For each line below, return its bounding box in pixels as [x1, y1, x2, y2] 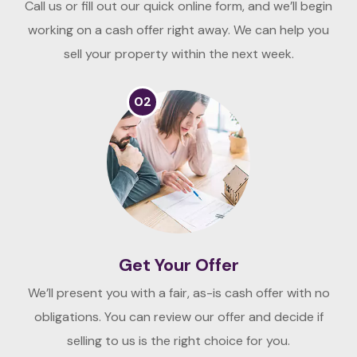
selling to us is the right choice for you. [67, 331, 290, 349]
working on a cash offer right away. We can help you [28, 21, 329, 38]
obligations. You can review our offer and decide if [33, 308, 324, 325]
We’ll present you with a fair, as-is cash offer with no [27, 284, 330, 301]
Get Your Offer [118, 253, 239, 277]
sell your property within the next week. [63, 45, 294, 62]
